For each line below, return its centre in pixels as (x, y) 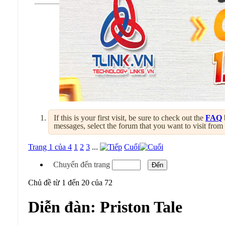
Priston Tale (141, 207)
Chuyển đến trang (83, 164)
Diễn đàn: (64, 207)
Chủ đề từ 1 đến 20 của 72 (70, 183)
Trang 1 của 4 (50, 147)
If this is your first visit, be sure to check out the (130, 118)
